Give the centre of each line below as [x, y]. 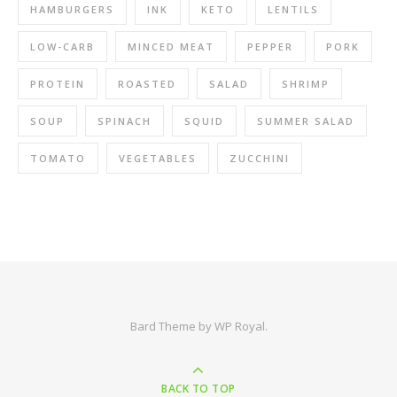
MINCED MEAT [171, 47]
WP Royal [239, 327]
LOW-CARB [62, 47]
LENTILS [293, 10]
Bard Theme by [172, 327]
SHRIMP [306, 84]
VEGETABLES [158, 159]
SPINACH [125, 121]
